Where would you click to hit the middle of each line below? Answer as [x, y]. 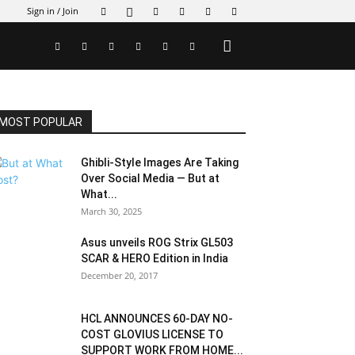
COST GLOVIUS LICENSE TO [152, 334]
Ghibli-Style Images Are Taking [160, 162]
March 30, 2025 [111, 211]
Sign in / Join [53, 11]
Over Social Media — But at [150, 178]
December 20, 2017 [119, 275]
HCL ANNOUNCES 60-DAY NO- [157, 319]
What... [99, 194]
